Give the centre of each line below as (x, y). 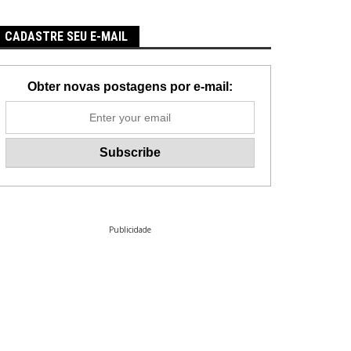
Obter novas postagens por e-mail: (130, 86)
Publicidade (130, 229)
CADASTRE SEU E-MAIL (66, 36)
